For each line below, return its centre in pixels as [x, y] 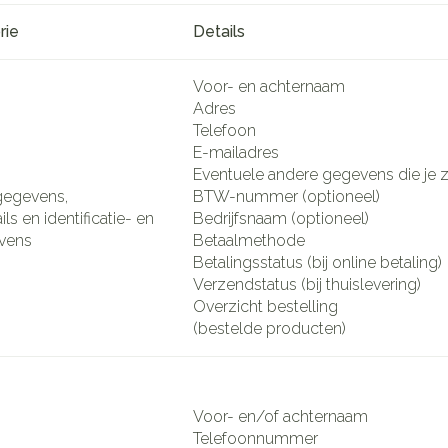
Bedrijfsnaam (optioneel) [281, 218]
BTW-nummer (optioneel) [286, 196]
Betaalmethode [249, 240]
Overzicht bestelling [267, 306]
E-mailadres [236, 152]
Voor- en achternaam [269, 86]
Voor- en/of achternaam [280, 416]
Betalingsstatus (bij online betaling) [317, 262]
